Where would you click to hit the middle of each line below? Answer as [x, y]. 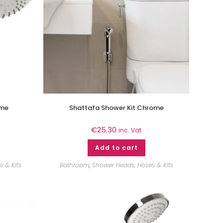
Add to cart [116, 147]
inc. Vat [130, 130]
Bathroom [74, 165]
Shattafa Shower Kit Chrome [116, 108]
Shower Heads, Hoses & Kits [132, 165]
